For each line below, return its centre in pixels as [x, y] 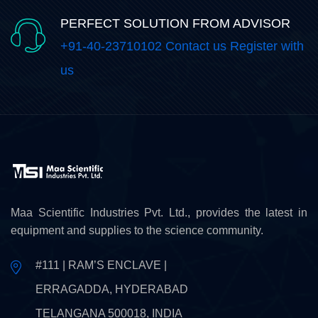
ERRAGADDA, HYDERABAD [112, 289]
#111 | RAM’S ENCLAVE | [101, 265]
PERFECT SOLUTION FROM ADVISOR [175, 23]
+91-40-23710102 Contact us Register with [182, 46]
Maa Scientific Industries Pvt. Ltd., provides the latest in [159, 213]
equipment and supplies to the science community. [137, 230]
